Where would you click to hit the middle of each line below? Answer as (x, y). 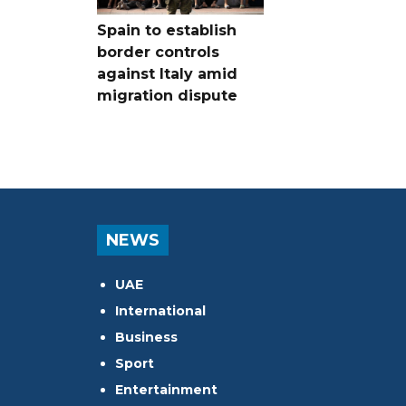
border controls (158, 52)
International (160, 310)
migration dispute (167, 95)
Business (146, 337)
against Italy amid (167, 73)
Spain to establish (167, 30)
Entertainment (166, 389)
